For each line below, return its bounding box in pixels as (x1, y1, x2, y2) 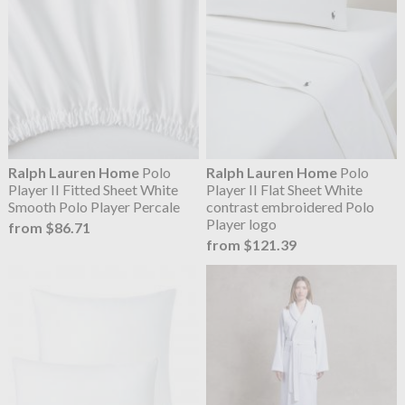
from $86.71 (7, 218, 90, 236)
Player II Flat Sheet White (206, 180, 363, 198)
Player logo (206, 214, 278, 232)
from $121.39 (206, 235, 297, 253)
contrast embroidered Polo (206, 197, 375, 215)
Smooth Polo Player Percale (7, 197, 180, 215)
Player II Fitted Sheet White (7, 180, 178, 198)
